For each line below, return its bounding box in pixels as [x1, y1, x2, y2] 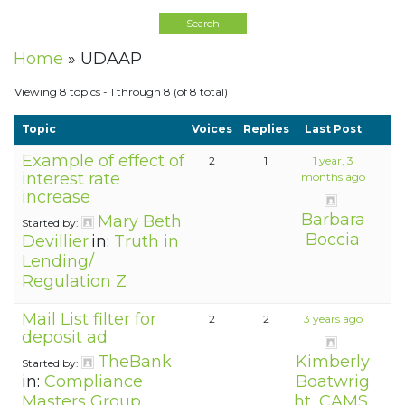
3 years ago [303, 312, 363, 326]
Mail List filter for [22, 309, 156, 330]
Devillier [22, 231, 89, 252]
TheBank [98, 352, 172, 372]
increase [22, 187, 90, 208]
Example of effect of [22, 151, 184, 172]
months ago [300, 170, 365, 184]
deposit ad [22, 327, 108, 348]
